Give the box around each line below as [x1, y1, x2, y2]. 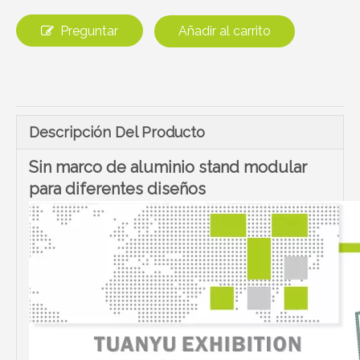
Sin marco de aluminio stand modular [29, 157, 307, 177]
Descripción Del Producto [29, 124, 205, 141]
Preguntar [60, 23, 118, 39]
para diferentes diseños [29, 179, 206, 198]
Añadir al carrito [178, 23, 271, 39]
